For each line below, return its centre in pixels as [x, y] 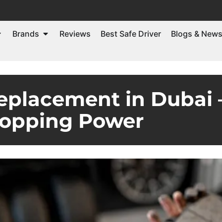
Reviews [75, 33]
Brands [26, 33]
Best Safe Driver [131, 33]
